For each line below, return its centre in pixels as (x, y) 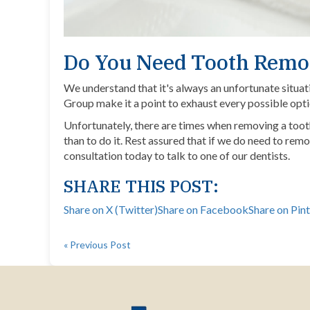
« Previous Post (97, 245)
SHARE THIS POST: (141, 186)
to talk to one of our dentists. (222, 156)
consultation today (108, 156)
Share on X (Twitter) (111, 210)
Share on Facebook (203, 210)
